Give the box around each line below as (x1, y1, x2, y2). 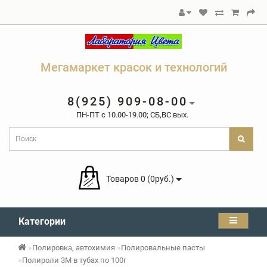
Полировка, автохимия (32, 243, 115, 252)
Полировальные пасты (121, 243, 205, 252)
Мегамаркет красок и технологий (40, 60, 227, 74)
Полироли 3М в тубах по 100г (22, 256, 126, 265)
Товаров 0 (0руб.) (106, 173, 174, 184)
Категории (18, 216, 66, 227)
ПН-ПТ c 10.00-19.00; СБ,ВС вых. (76, 110, 188, 119)
